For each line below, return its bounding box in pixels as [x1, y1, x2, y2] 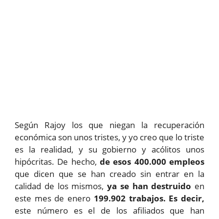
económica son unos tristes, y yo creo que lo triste [15, 131, 204, 143]
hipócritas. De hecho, [15, 155, 100, 167]
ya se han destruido [107, 180, 192, 192]
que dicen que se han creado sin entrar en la [15, 168, 204, 179]
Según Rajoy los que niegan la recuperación [15, 119, 204, 131]
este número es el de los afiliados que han [15, 204, 204, 216]
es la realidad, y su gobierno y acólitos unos [15, 143, 204, 155]
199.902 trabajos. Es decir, [90, 192, 205, 204]
